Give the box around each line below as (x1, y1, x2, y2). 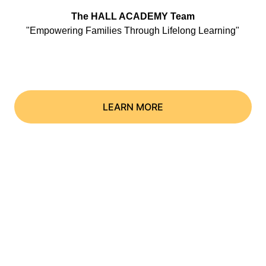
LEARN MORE (102, 101, 163, 113)
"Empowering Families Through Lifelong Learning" (26, 26, 240, 36)
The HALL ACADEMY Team (71, 11, 195, 21)
